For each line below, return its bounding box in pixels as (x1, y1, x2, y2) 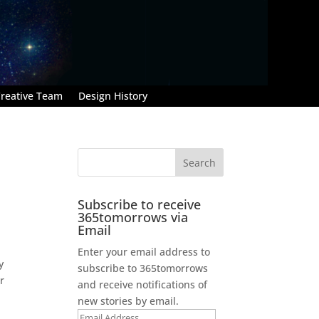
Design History (78, 88, 147, 103)
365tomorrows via (78, 208, 189, 226)
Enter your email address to (78, 244, 211, 258)
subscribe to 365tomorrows (78, 261, 209, 275)
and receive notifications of (78, 277, 208, 291)
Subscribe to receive (78, 195, 202, 213)
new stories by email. (78, 293, 179, 308)
